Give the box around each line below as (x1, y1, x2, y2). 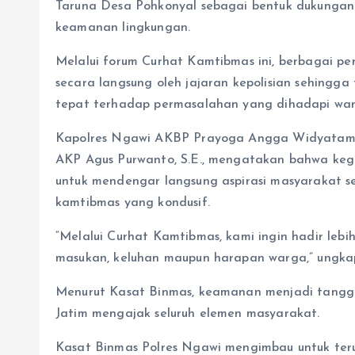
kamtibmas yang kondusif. (55, 197, 210, 210)
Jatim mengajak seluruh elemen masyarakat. (55, 307, 320, 321)
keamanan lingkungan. (55, 21, 191, 35)
